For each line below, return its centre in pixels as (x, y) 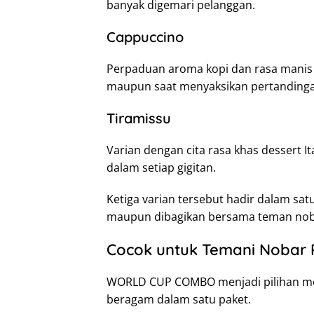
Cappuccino (145, 37)
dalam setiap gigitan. (161, 168)
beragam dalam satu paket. (179, 300)
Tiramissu (139, 118)
